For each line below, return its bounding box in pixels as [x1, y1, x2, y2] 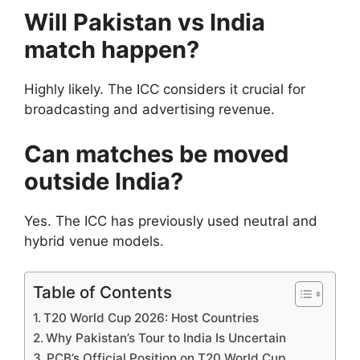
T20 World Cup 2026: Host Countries [43, 310, 260, 326]
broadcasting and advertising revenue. [24, 101, 275, 118]
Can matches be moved [24, 139, 288, 168]
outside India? [24, 166, 183, 195]
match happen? [24, 35, 199, 64]
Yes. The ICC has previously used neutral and [24, 212, 317, 229]
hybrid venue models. [24, 232, 164, 249]
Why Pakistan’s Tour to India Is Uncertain [46, 330, 287, 346]
